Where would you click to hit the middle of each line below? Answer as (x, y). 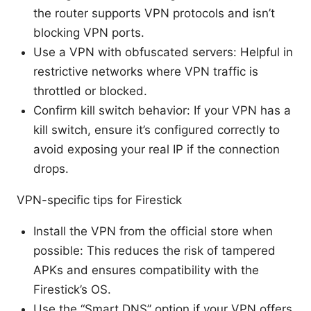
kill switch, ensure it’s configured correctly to (157, 129)
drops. (51, 168)
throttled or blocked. (90, 91)
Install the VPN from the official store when (153, 231)
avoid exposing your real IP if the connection (157, 149)
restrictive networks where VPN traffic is (146, 71)
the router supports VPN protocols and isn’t (154, 13)
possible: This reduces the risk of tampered (154, 250)
